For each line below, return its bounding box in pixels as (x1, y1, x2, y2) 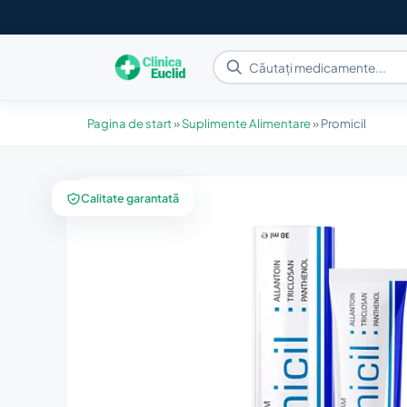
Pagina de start (87, 115, 172, 131)
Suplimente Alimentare (182, 115, 311, 131)
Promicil (321, 115, 366, 131)
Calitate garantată (81, 186, 179, 202)
